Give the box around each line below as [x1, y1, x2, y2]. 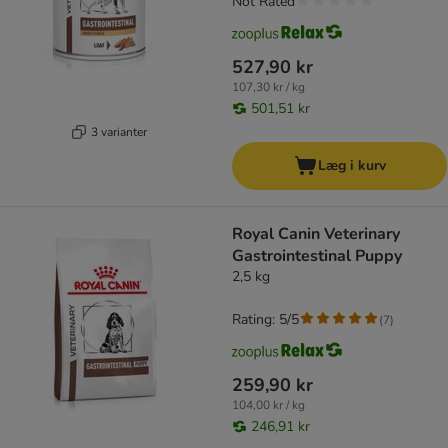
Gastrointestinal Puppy [232, 245, 402, 268]
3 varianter [90, 123, 147, 140]
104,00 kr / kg [232, 397, 305, 414]
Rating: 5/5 [232, 310, 299, 330]
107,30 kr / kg [232, 79, 305, 96]
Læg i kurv [317, 156, 386, 176]
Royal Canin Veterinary [232, 223, 400, 246]
